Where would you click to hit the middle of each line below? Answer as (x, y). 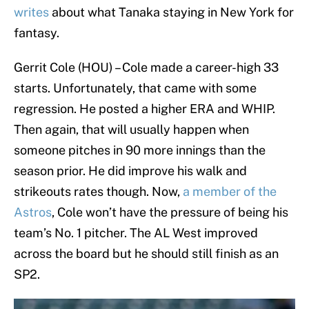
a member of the (230, 192)
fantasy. (37, 33)
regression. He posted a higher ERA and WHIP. (144, 109)
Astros (33, 212)
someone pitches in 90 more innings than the (140, 150)
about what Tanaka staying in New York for (171, 12)
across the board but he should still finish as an (146, 254)
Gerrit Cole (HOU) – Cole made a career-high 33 (146, 68)
